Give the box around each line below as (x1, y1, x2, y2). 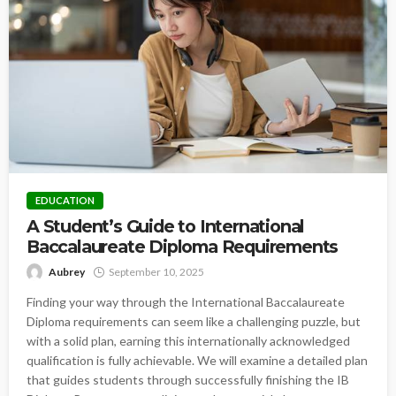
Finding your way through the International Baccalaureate (27, 293, 345, 309)
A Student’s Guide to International (27, 215, 305, 237)
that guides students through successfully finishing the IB (27, 371, 349, 387)
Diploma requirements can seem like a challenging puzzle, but (27, 313, 361, 329)
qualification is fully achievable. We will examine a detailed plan (27, 352, 368, 368)
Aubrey (49, 264, 85, 278)
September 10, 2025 (109, 264, 204, 278)
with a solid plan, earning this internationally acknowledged (27, 332, 350, 348)
